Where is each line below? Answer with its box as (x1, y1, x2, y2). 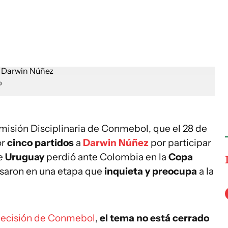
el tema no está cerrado (100, 212, 209, 224)
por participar (149, 137, 211, 149)
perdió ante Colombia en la (46, 151, 166, 163)
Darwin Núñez (83, 137, 149, 149)
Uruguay (5, 151, 46, 163)
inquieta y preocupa (102, 165, 197, 177)
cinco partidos (7, 137, 76, 149)
